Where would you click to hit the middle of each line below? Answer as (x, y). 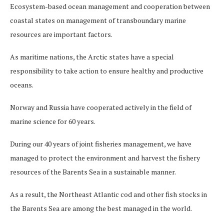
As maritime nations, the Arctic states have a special (92, 56)
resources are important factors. (61, 34)
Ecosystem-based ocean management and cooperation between (110, 6)
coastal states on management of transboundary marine (98, 20)
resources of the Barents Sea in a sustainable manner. (93, 171)
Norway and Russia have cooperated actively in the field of (101, 107)
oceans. (22, 84)
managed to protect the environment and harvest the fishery (105, 157)
